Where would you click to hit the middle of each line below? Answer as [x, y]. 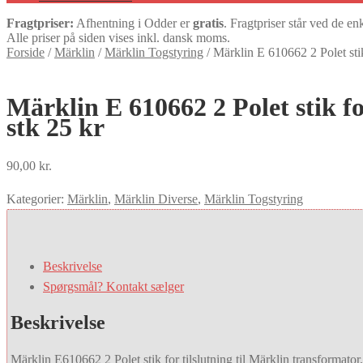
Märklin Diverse [156, 199]
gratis [208, 23]
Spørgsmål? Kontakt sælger [113, 286]
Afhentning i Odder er [133, 23]
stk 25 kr [56, 128]
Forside [26, 52]
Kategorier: [37, 199]
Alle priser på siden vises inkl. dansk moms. [118, 38]
